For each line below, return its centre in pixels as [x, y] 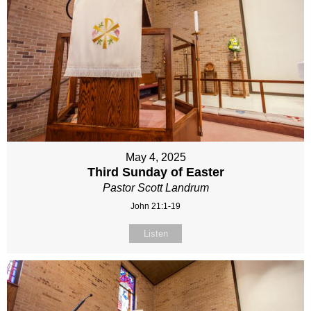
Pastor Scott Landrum [155, 187]
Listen [155, 233]
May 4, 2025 [155, 157]
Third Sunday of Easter [155, 172]
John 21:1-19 [155, 206]
